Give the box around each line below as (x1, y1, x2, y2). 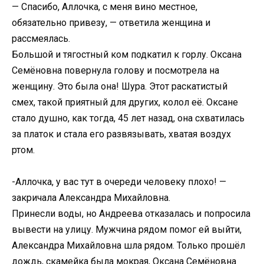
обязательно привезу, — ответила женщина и (12, 16, 210, 28)
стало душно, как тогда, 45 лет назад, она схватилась (12, 112, 245, 124)
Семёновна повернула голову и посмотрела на (12, 64, 219, 76)
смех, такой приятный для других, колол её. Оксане (12, 96, 238, 108)
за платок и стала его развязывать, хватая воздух (12, 128, 231, 140)
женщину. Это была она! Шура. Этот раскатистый (12, 80, 227, 92)
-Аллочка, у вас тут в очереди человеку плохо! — (12, 176, 226, 187)
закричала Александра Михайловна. (12, 192, 170, 203)
